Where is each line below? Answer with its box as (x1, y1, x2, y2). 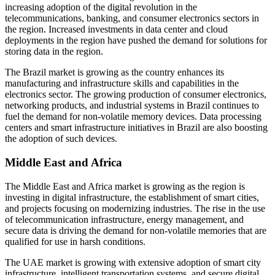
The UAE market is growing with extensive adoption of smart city (5, 257, 261, 268)
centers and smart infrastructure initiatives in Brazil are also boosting (5, 122, 268, 133)
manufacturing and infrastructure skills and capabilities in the (5, 78, 239, 89)
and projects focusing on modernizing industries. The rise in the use (5, 203, 265, 214)
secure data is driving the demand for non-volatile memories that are (5, 225, 266, 236)
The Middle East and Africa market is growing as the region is (5, 180, 245, 192)
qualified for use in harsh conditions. (5, 236, 145, 247)
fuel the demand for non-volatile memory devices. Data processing (5, 111, 261, 122)
